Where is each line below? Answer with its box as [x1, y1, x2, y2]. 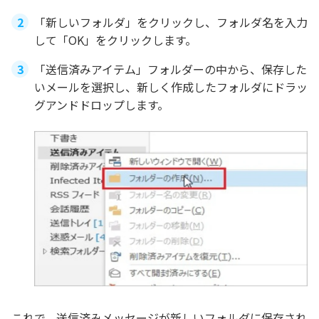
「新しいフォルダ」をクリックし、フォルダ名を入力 [34, 13, 308, 31]
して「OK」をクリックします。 [34, 31, 197, 48]
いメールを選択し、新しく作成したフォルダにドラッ [34, 78, 308, 95]
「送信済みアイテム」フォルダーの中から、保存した [34, 60, 307, 78]
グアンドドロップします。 [34, 95, 169, 113]
